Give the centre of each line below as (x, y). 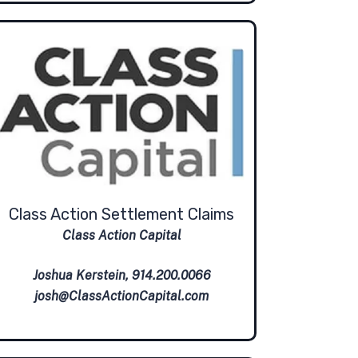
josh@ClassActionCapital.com (121, 296)
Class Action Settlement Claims (121, 215)
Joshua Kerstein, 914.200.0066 (121, 276)
